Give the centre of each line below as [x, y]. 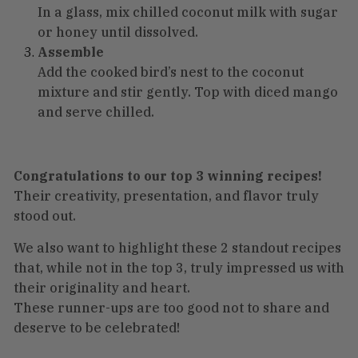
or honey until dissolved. [118, 32]
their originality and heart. [102, 287]
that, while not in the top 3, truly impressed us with [179, 267]
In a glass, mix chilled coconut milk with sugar [188, 12]
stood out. [45, 215]
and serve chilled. [96, 111]
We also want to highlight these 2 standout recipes [177, 247]
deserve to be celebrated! [97, 327]
